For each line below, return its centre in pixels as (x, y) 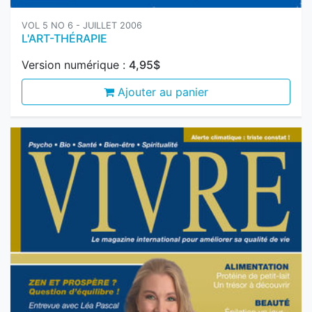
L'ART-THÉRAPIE (64, 10)
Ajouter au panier (161, 64)
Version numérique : (75, 37)
